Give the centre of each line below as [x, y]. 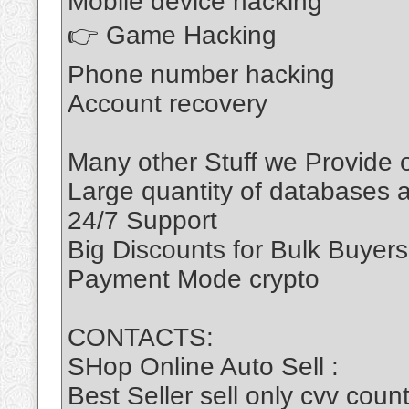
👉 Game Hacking [172, 36]
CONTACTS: [141, 338]
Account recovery [168, 104]
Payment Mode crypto [194, 279]
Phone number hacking [201, 75]
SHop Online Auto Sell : [203, 367]
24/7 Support [142, 221]
